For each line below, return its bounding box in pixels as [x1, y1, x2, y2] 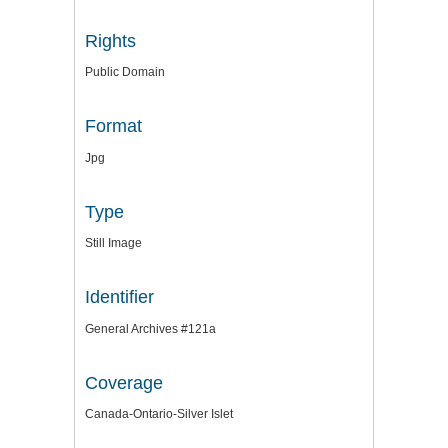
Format [85, 116, 142, 137]
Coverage [85, 372, 163, 393]
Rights [85, 30, 136, 51]
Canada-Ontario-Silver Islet [85, 407, 233, 422]
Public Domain [85, 65, 165, 80]
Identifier [85, 287, 154, 308]
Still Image [85, 236, 142, 251]
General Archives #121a [85, 321, 216, 336]
